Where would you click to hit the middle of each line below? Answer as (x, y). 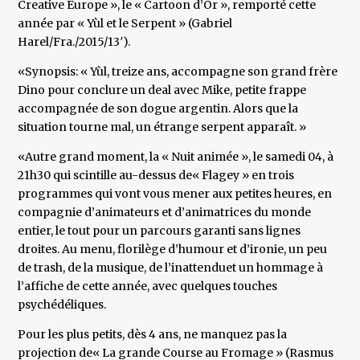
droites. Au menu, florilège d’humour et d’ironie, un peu (173, 250)
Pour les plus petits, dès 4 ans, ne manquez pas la (153, 335)
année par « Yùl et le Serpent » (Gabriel (125, 24)
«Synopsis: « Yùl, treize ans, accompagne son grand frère (178, 72)
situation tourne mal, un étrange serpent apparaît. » (162, 127)
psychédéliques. (62, 305)
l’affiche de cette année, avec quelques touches (148, 286)
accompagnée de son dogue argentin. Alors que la (158, 109)
